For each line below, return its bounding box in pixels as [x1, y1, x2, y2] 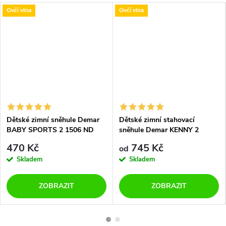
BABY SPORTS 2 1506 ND [7, 125, 94, 135]
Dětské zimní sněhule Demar [7, 115, 99, 125]
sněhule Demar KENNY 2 [119, 125, 199, 135]
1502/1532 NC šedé [119, 135, 182, 145]
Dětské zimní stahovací [119, 115, 195, 125]
